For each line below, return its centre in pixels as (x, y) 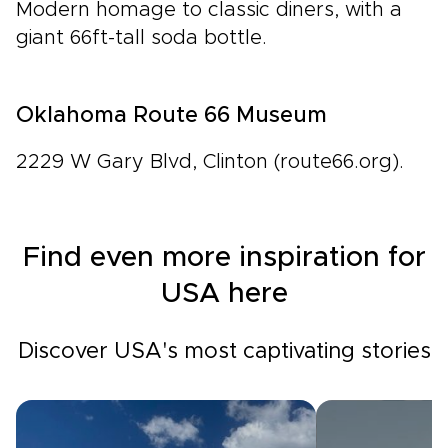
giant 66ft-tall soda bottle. (141, 38)
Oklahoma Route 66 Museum (171, 116)
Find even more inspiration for (224, 258)
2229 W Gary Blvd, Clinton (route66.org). (210, 162)
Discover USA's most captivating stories (224, 352)
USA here (224, 294)
